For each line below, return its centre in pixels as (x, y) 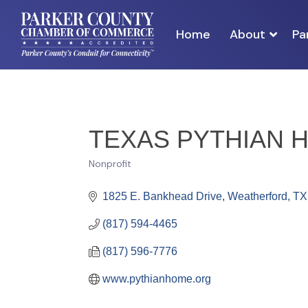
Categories (124, 174)
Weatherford (257, 196)
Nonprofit (110, 164)
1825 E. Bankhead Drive (162, 196)
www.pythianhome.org (157, 279)
